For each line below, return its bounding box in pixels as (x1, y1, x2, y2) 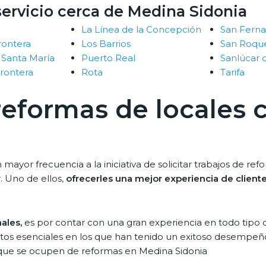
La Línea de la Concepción (81, 24, 201, 36)
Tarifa (220, 66, 245, 78)
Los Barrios (81, 38, 131, 50)
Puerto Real (81, 52, 135, 64)
